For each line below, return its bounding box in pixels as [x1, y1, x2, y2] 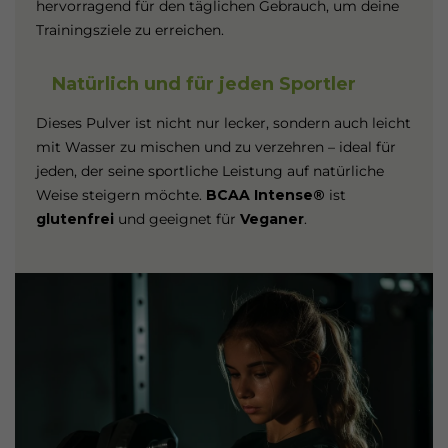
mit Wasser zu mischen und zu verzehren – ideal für [35, 138, 396, 156]
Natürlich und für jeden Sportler [51, 73, 356, 95]
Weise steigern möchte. [35, 186, 206, 204]
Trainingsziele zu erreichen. [35, 21, 224, 39]
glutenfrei [35, 210, 118, 228]
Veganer [239, 210, 304, 228]
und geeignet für [117, 210, 240, 228]
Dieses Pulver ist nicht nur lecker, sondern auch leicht [35, 114, 411, 132]
